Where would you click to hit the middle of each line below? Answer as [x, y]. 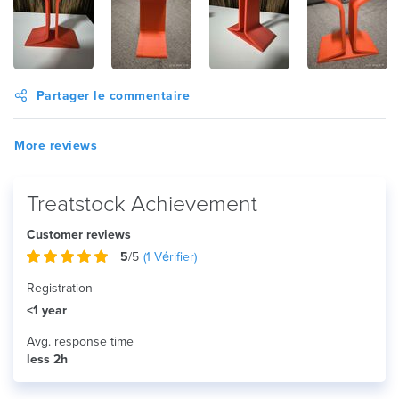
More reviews [56, 146]
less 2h [47, 359]
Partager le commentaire [113, 96]
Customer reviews [79, 235]
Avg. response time [80, 342]
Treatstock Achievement [142, 204]
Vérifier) [174, 257]
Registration [60, 288]
